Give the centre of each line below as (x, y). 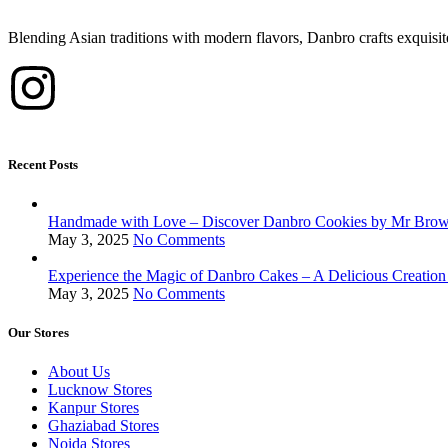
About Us (79, 372)
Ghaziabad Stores (103, 426)
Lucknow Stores (100, 390)
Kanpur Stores (93, 408)
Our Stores (38, 333)
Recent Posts (43, 164)
